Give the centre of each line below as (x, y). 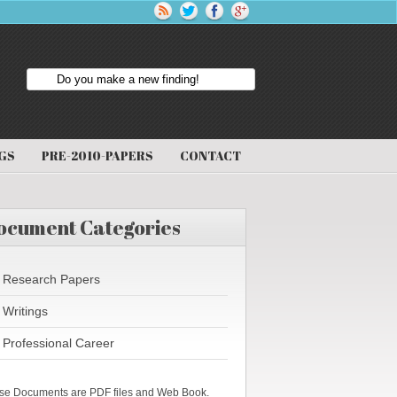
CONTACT (210, 156)
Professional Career (58, 343)
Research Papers (51, 279)
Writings (25, 311)
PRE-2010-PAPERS (97, 156)
